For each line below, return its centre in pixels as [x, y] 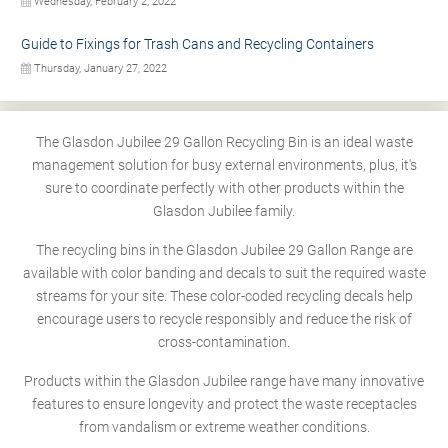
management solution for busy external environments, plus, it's [224, 165]
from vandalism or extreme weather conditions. [224, 427]
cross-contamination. [224, 342]
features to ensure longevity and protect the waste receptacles [224, 404]
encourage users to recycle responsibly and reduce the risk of [224, 319]
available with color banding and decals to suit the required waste [224, 273]
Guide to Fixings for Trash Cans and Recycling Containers [197, 44]
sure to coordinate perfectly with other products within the [224, 188]
